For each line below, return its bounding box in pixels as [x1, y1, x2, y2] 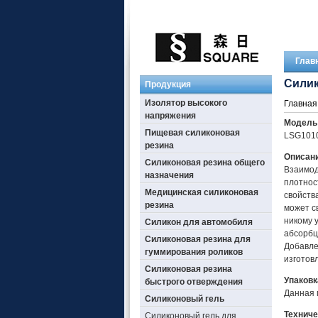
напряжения [144, 111, 196, 121]
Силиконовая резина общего [144, 158, 265, 168]
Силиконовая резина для [144, 234, 251, 244]
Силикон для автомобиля [144, 217, 253, 227]
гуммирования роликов [144, 247, 243, 257]
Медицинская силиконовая [144, 187, 258, 197]
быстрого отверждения [144, 277, 243, 287]
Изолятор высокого [144, 98, 227, 108]
